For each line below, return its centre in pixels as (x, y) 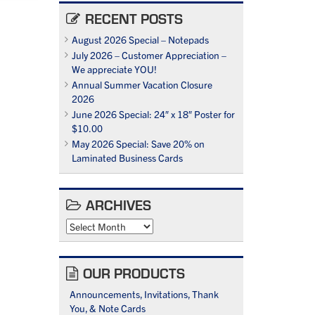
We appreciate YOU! (114, 69)
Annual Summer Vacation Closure (142, 85)
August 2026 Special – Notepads (140, 40)
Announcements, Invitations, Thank (144, 294)
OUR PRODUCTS (134, 273)
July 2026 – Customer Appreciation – (149, 55)
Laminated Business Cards (127, 158)
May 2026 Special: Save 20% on (138, 144)
